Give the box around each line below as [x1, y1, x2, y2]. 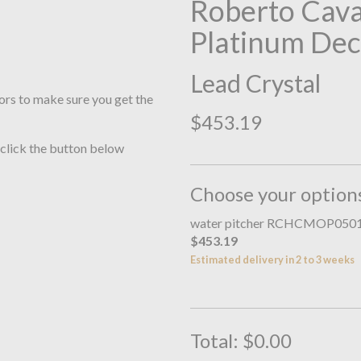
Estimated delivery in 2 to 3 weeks [189, 253, 355, 267]
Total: [189, 328, 243, 352]
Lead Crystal [189, 68, 321, 98]
